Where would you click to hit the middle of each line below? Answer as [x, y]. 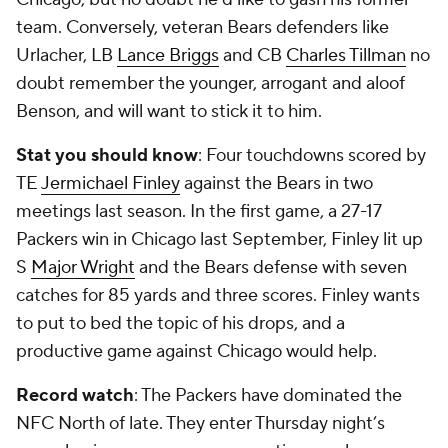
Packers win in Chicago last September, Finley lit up [219, 239]
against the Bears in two [276, 183]
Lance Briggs [168, 55]
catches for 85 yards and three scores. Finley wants [218, 295]
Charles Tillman [346, 55]
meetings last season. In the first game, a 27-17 [198, 211]
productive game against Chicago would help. [196, 351]
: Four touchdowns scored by [312, 155]
